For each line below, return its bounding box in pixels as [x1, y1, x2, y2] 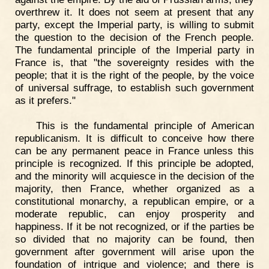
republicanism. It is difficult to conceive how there [15, 131, 254, 144]
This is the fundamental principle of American [35, 119, 254, 131]
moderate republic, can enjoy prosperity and [15, 207, 254, 220]
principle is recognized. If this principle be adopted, [15, 157, 254, 169]
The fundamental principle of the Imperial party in [15, 43, 254, 56]
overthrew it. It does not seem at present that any [15, 5, 254, 18]
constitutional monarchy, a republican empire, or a [15, 195, 254, 207]
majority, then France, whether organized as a [15, 182, 254, 195]
